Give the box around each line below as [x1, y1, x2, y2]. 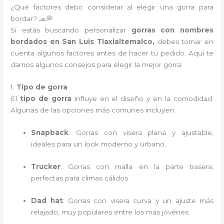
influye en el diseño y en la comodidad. [71, 94, 213, 103]
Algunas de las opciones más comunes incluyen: [10, 106, 176, 114]
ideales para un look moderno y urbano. [31, 140, 166, 148]
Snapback [31, 128, 69, 136]
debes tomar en [154, 37, 213, 46]
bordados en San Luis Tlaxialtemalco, [10, 37, 154, 46]
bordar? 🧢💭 [10, 14, 53, 23]
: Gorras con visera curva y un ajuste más [62, 196, 213, 204]
